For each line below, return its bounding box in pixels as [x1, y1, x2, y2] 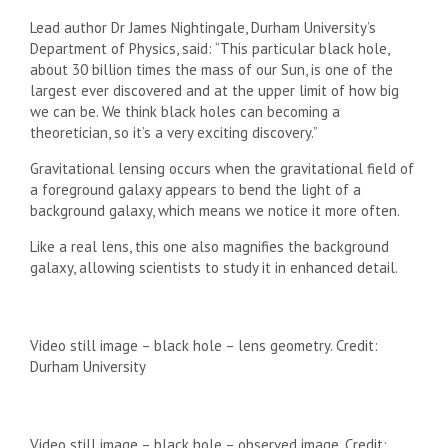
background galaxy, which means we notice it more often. [30, 200, 400, 220]
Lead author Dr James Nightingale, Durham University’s [30, 17, 376, 37]
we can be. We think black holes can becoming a [30, 101, 340, 121]
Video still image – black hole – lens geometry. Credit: [30, 335, 378, 355]
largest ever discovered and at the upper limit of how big [30, 80, 399, 100]
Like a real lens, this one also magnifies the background [30, 236, 389, 256]
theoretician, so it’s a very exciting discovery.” [30, 122, 318, 142]
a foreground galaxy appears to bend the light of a [30, 179, 361, 199]
